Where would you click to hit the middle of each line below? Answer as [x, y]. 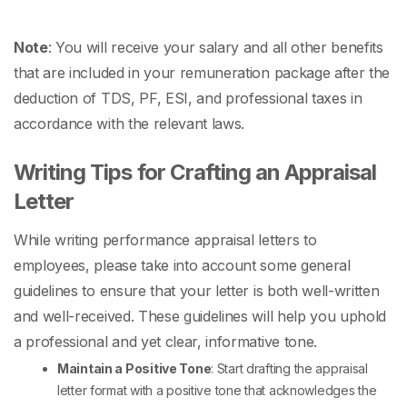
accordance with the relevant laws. [131, 124]
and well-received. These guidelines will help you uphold [200, 317]
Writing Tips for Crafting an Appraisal [195, 173]
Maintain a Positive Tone [134, 369]
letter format [94, 391]
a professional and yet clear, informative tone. [165, 342]
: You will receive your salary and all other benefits [215, 48]
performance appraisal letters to [209, 240]
